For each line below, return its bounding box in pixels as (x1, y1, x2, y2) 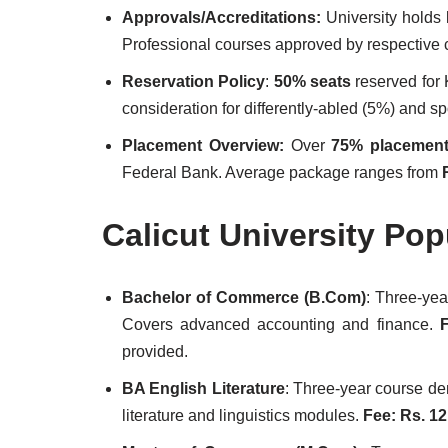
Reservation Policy (122, 73, 266, 90)
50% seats (273, 73, 352, 90)
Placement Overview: (122, 137, 291, 154)
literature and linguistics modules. (122, 407, 363, 424)
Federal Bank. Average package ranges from (122, 164, 442, 181)
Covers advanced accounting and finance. (122, 316, 440, 333)
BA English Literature (122, 380, 285, 397)
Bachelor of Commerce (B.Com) (122, 289, 366, 306)
